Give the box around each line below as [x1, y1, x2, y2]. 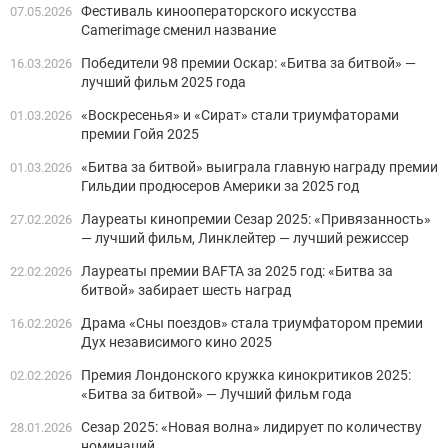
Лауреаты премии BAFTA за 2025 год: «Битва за [81, 263, 393, 280]
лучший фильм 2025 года [81, 74, 246, 91]
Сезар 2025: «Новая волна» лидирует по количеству [81, 419, 422, 436]
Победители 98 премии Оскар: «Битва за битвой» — [81, 55, 416, 72]
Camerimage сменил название [81, 22, 276, 39]
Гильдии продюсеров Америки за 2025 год [81, 178, 359, 195]
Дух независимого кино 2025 [81, 334, 272, 351]
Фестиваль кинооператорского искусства [81, 3, 357, 20]
